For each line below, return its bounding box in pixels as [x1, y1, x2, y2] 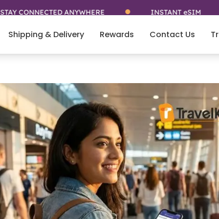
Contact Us [150, 28, 196, 40]
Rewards [100, 28, 134, 40]
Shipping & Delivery [8, 28, 85, 40]
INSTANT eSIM [121, 8, 172, 17]
